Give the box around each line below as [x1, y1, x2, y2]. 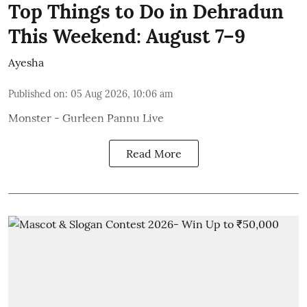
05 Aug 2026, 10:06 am [71, 88, 173, 100]
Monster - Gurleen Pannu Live [8, 111, 164, 125]
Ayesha [8, 56, 44, 69]
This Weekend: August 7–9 [8, 24, 245, 49]
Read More [125, 147, 182, 160]
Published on [8, 88, 65, 100]
